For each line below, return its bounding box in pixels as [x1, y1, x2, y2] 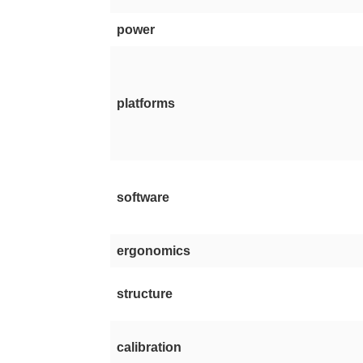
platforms [117, 96, 176, 110]
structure [117, 287, 173, 301]
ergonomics [117, 244, 191, 258]
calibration [117, 340, 182, 354]
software [117, 190, 170, 204]
